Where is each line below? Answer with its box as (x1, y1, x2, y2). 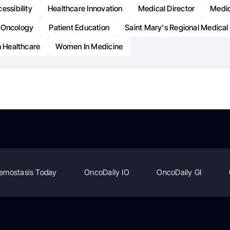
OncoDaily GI (157, 167, 202, 178)
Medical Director (138, 3, 195, 13)
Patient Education (49, 22, 110, 32)
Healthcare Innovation (47, 3, 123, 13)
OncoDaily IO (84, 167, 129, 178)
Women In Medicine (55, 41, 123, 51)
